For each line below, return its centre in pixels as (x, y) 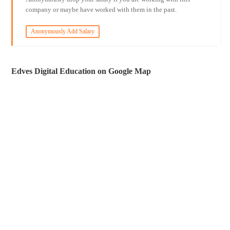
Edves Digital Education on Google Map (81, 71)
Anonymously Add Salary (62, 31)
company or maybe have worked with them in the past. (101, 9)
